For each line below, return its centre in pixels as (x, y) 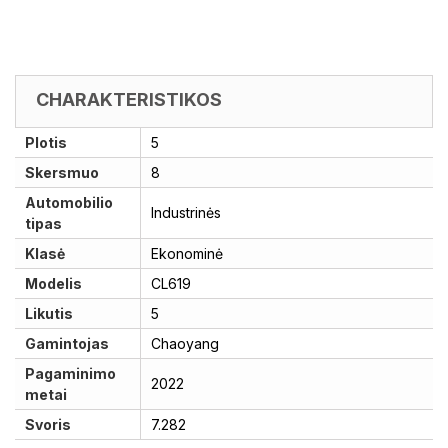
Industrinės (186, 212)
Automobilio (69, 202)
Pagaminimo (70, 373)
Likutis (49, 313)
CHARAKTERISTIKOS (129, 99)
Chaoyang (185, 343)
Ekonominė (187, 253)
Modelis (53, 283)
